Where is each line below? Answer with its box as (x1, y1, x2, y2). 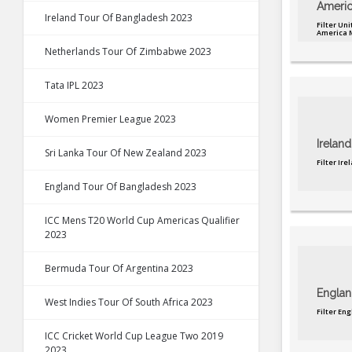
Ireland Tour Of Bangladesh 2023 (45, 11, 192, 25)
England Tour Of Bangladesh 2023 (45, 180, 196, 194)
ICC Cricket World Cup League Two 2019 (45, 329, 223, 343)
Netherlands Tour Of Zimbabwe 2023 (45, 45, 211, 59)
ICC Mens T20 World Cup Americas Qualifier (45, 214, 240, 228)
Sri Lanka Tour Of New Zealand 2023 (45, 146, 207, 160)
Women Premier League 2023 (45, 112, 176, 126)
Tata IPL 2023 (45, 79, 104, 93)
